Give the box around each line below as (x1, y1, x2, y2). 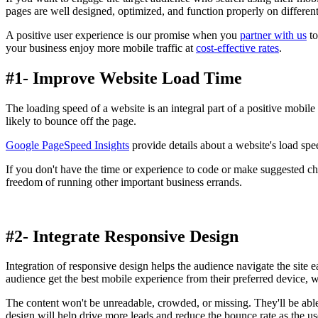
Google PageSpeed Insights (6, 138, 129, 151)
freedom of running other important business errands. (6, 175, 242, 188)
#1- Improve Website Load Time (6, 68, 242, 87)
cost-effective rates (196, 41, 279, 54)
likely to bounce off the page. (6, 114, 136, 127)
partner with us (240, 28, 307, 41)
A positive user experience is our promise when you (6, 28, 240, 41)
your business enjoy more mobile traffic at (6, 41, 196, 54)
